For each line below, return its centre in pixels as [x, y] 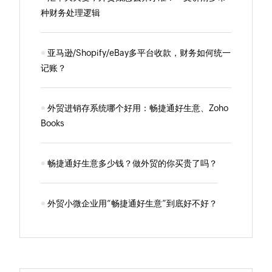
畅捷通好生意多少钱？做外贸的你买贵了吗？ [133, 163]
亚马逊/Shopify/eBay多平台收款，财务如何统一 [139, 53]
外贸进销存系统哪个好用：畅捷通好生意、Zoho [138, 108]
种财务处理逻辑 [71, 12]
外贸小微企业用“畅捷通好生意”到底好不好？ [133, 203]
